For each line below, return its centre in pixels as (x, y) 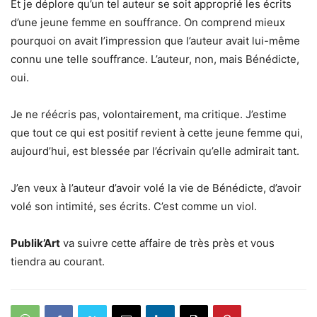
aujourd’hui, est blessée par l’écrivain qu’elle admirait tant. (155, 151)
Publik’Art (35, 243)
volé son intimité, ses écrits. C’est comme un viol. (134, 206)
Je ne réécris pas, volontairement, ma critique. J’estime (149, 114)
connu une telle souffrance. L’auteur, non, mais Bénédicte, (155, 59)
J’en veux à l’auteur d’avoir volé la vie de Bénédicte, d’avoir (156, 188)
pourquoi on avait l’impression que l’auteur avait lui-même (155, 41)
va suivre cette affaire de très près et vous (167, 243)
